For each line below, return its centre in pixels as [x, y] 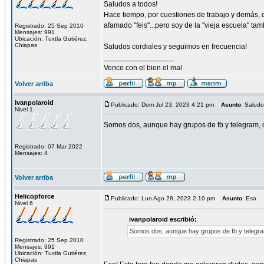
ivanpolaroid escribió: [163, 219]
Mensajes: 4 [31, 153]
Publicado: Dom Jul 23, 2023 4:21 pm [162, 105]
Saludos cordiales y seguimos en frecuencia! [175, 47]
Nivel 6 [24, 203]
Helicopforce [34, 196]
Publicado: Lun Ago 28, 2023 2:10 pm [163, 198]
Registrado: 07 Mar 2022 [49, 146]
